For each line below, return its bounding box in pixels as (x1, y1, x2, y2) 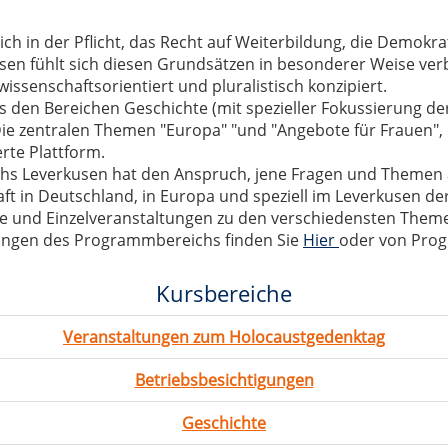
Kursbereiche (156, 278, 292, 309)
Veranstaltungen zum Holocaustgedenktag (63, 326, 385, 349)
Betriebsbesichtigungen (134, 369, 314, 392)
